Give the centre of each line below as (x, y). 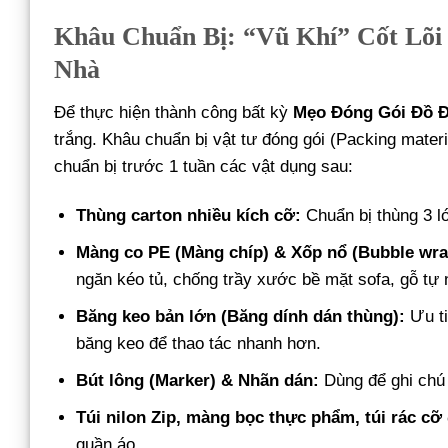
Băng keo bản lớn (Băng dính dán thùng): (241, 317)
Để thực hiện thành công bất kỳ (173, 112)
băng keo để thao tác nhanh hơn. (199, 344)
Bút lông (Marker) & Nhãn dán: (198, 381)
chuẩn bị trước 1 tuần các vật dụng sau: (203, 166)
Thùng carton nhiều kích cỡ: (189, 215)
